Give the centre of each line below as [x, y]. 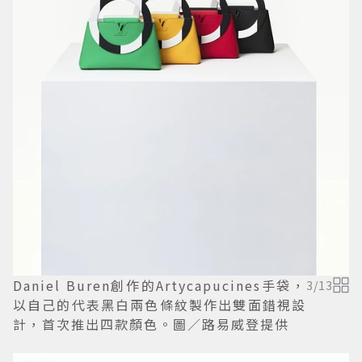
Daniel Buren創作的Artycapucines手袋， [160, 285]
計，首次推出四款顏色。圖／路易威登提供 [151, 324]
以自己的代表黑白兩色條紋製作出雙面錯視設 [160, 304]
